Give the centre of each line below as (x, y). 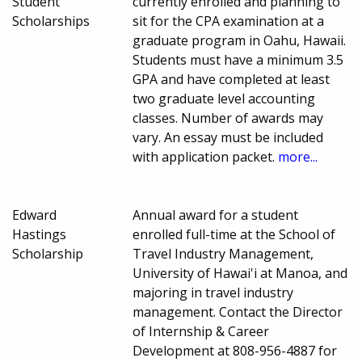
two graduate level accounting (224, 99)
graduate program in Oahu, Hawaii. (240, 41)
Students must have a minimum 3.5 (238, 60)
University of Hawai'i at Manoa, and (240, 274)
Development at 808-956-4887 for (235, 351)
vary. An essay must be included (228, 138)
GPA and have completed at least (232, 80)
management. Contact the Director (238, 312)
